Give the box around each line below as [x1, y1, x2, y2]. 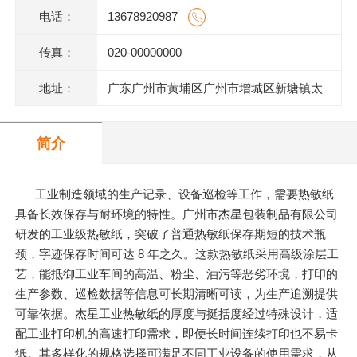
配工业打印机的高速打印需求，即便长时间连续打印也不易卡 [15, 327, 339, 341]
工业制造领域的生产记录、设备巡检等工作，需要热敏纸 [35, 187, 335, 202]
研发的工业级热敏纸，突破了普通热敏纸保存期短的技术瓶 [15, 227, 327, 241]
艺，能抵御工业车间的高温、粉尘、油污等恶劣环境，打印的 [15, 267, 339, 281]
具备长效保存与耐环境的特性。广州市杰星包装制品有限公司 [15, 207, 339, 222]
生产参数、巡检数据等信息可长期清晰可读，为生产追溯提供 [15, 287, 339, 301]
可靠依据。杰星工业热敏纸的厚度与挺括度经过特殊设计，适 [15, 307, 339, 321]
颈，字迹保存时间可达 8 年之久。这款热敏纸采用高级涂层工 [15, 247, 339, 261]
